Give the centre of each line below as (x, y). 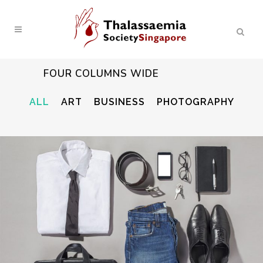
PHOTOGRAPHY (195, 102)
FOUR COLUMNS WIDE (101, 74)
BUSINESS (119, 102)
